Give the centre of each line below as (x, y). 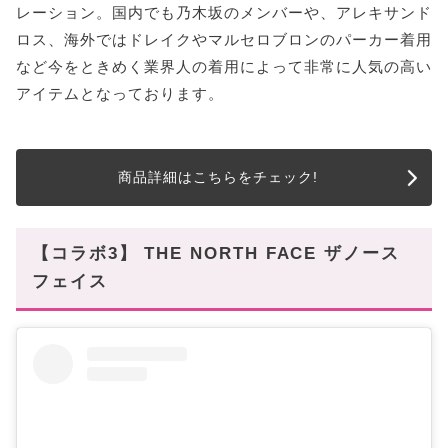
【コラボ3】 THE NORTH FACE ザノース (216, 254)
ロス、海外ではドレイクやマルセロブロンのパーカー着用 (224, 40)
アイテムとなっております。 (120, 94)
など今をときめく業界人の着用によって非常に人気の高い (224, 67)
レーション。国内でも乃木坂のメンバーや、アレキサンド (224, 13)
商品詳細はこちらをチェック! (218, 177)
